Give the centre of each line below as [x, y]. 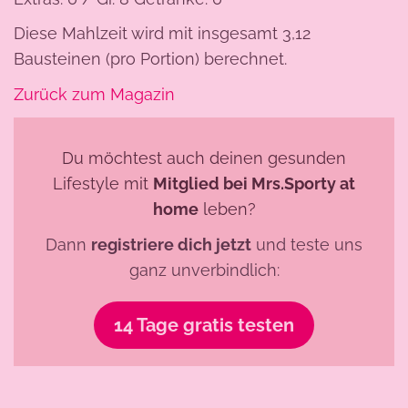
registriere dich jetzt [171, 244]
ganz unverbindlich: [204, 270]
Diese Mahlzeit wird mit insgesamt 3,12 [162, 34]
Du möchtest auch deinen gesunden [204, 158]
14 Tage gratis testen [204, 326]
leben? [227, 209]
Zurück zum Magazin [94, 95]
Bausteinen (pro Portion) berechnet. [150, 59]
